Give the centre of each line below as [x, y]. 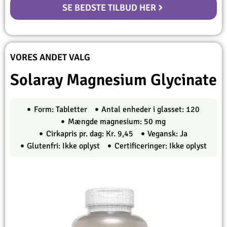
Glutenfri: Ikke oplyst [63, 146]
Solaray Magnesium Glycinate [113, 80]
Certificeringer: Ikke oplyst [160, 146]
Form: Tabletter [60, 110]
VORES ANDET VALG [50, 58]
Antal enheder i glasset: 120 [150, 110]
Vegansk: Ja [167, 134]
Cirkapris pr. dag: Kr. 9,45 [89, 134]
